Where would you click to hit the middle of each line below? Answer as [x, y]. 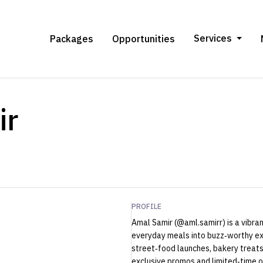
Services [213, 38]
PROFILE [146, 207]
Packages [71, 38]
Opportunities [143, 38]
